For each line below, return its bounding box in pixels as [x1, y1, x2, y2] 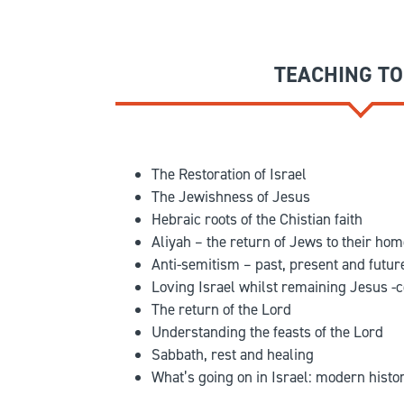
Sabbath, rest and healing [151, 344, 314, 364]
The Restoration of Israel [151, 164, 307, 184]
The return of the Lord [151, 299, 291, 319]
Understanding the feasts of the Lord [151, 322, 383, 342]
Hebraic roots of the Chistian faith [151, 209, 363, 229]
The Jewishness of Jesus [151, 187, 310, 207]
